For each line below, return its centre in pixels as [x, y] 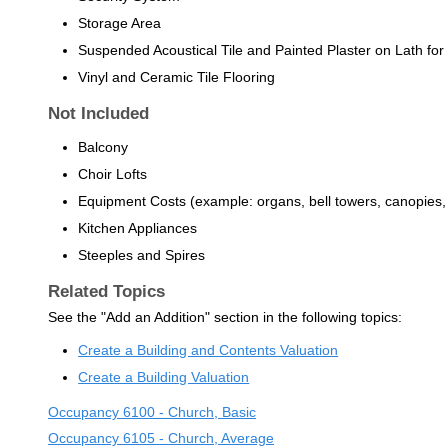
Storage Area [120, 23]
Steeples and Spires [142, 254]
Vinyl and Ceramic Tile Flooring [177, 77]
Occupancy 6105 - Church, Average [160, 437]
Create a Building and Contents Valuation [208, 350]
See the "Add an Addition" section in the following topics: [224, 316]
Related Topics [106, 290]
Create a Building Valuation [164, 377]
